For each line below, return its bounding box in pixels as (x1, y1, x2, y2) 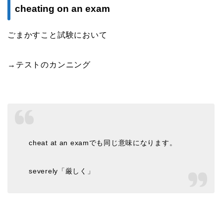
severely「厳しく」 (29, 167, 95, 175)
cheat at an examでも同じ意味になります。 (29, 139, 177, 147)
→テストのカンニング (7, 60, 91, 69)
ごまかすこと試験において (7, 31, 108, 40)
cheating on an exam (15, 3, 110, 14)
